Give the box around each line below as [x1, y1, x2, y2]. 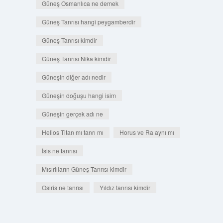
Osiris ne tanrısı [41, 183, 84, 192]
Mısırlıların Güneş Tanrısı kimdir [41, 165, 126, 173]
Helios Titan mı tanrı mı [41, 128, 104, 136]
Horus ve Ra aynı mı [119, 128, 174, 136]
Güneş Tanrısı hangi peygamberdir [41, 17, 135, 26]
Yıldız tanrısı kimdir [99, 183, 150, 192]
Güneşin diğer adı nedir [41, 73, 106, 81]
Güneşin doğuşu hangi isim [41, 91, 116, 100]
